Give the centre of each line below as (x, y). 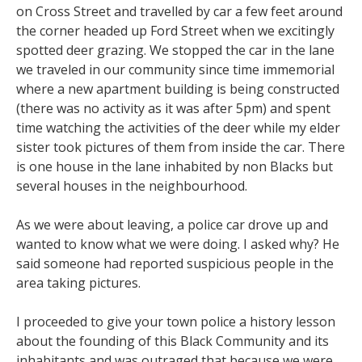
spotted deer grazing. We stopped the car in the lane (175, 50)
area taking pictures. (80, 282)
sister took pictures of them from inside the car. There (181, 147)
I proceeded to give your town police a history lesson (176, 321)
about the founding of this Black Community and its (173, 341)
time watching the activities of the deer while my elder (178, 127)
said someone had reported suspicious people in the (175, 263)
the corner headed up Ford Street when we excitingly (175, 30)
